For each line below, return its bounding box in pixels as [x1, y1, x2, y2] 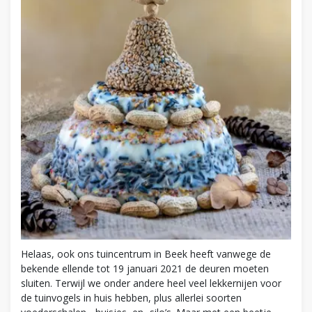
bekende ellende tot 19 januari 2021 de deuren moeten [21, 262, 269, 276]
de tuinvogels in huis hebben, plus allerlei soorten [21, 291, 242, 305]
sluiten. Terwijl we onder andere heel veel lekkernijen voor [21, 276, 281, 290]
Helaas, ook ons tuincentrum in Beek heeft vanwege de [21, 247, 271, 261]
